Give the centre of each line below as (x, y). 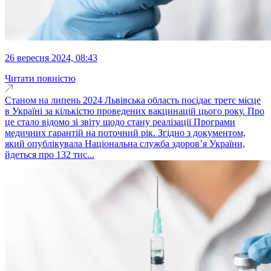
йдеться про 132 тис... (50, 154)
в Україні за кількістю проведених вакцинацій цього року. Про (135, 111)
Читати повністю (40, 78)
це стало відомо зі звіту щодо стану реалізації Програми (120, 122)
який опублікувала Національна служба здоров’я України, (125, 143)
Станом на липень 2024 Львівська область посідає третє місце (133, 100)
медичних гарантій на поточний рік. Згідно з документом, (125, 132)
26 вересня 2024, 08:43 (54, 57)
